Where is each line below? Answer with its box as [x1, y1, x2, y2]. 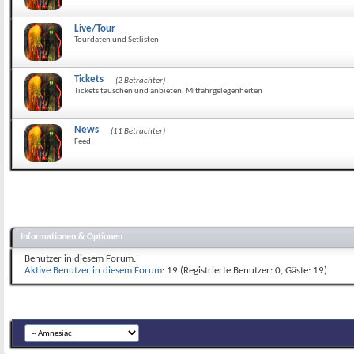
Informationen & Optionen [21, 232, 122, 242]
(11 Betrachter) [111, 127, 165, 136]
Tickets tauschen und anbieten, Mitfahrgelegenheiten [74, 87, 262, 96]
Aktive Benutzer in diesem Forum [24, 265, 162, 277]
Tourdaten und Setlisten [74, 36, 159, 44]
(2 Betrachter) [115, 77, 165, 85]
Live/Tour [74, 24, 115, 34]
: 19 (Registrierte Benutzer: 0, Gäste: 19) [162, 265, 327, 277]
